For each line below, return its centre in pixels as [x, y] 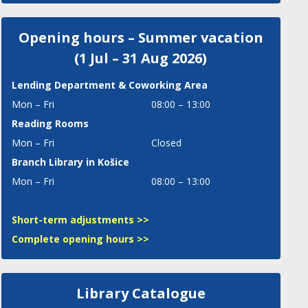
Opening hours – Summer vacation [141, 37]
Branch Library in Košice [70, 162]
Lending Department [63, 85]
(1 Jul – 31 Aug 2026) [141, 58]
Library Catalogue [141, 293]
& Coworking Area [161, 85]
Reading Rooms [50, 123]
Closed [166, 143]
